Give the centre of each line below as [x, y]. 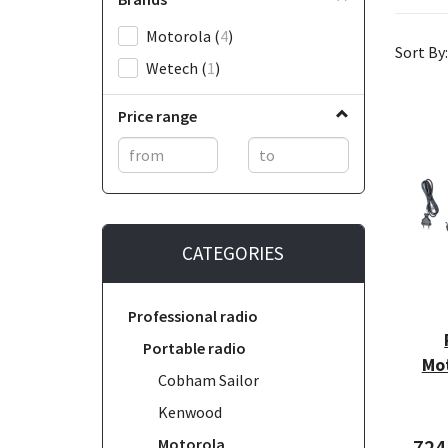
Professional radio [193, 315]
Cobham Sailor [208, 379]
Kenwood [190, 411]
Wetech [173, 67]
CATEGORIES [233, 252]
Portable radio [194, 347]
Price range [157, 115]
